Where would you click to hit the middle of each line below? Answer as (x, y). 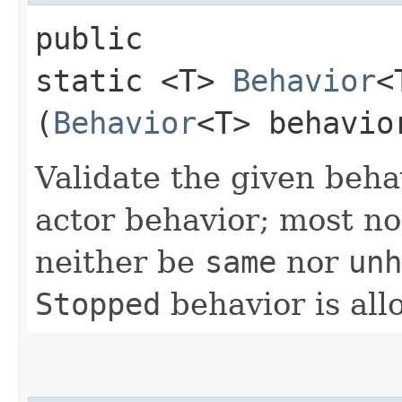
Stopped (98, 304)
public (89, 38)
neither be (120, 262)
